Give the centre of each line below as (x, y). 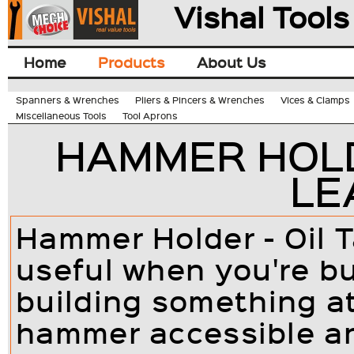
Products (132, 62)
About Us (232, 62)
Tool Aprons (150, 115)
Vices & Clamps (315, 100)
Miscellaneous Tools (61, 115)
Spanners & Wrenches (68, 100)
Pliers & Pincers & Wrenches (200, 100)
